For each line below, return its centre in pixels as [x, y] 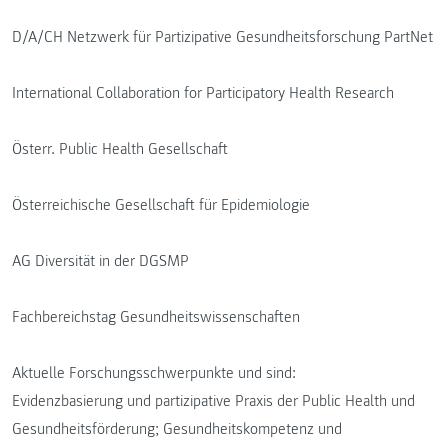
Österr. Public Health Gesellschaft [120, 148]
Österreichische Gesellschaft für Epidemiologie [161, 204]
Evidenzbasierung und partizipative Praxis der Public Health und [213, 400]
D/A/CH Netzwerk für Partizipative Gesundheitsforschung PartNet [222, 36]
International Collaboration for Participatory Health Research [203, 92]
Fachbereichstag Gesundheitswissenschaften [156, 316]
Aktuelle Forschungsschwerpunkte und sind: [154, 372]
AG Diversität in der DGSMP [100, 260]
